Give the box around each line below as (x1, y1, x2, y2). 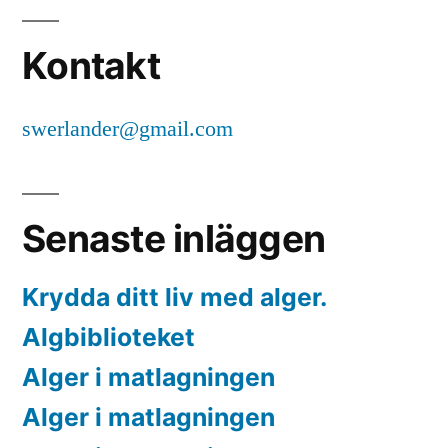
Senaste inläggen (22, 216, 326, 262)
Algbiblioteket (22, 322, 195, 353)
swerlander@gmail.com (22, 115, 233, 144)
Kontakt (22, 43, 160, 89)
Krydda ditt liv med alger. (22, 282, 327, 313)
